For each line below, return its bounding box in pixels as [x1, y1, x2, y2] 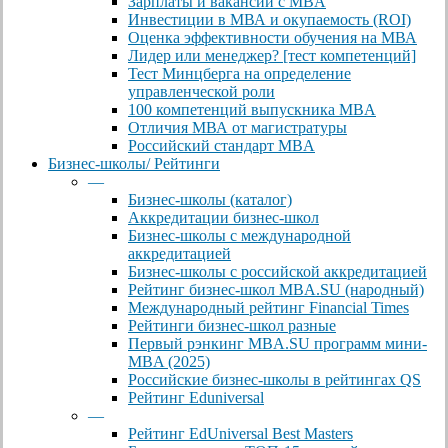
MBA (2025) [128, 353, 210, 371]
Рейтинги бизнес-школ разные [128, 317, 336, 335]
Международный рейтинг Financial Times [128, 299, 409, 317]
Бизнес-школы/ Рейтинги [48, 155, 220, 173]
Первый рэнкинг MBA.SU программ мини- [128, 335, 427, 353]
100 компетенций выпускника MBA [128, 101, 376, 119]
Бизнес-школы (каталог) [128, 191, 292, 209]
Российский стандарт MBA [128, 137, 315, 155]
